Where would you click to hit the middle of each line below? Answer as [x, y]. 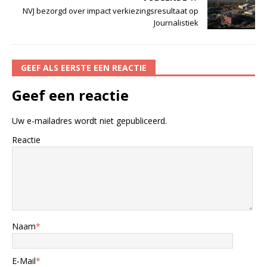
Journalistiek [176, 22]
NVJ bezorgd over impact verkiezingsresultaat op [111, 10]
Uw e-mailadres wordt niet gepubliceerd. [89, 120]
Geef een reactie [70, 95]
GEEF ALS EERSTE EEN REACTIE [84, 67]
